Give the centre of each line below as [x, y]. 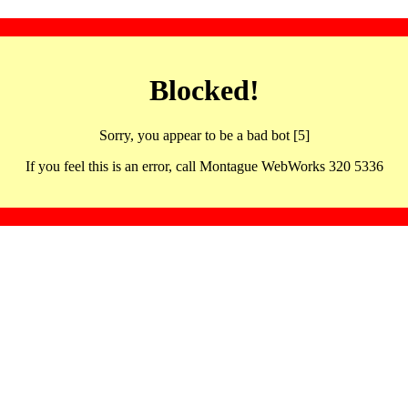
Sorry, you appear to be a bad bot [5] [204, 135]
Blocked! [204, 91]
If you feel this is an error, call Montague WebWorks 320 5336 [204, 166]
